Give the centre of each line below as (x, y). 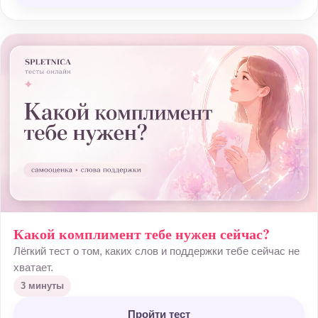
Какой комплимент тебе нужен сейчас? (142, 234)
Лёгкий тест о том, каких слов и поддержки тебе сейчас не (157, 251)
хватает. (33, 267)
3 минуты (42, 286)
